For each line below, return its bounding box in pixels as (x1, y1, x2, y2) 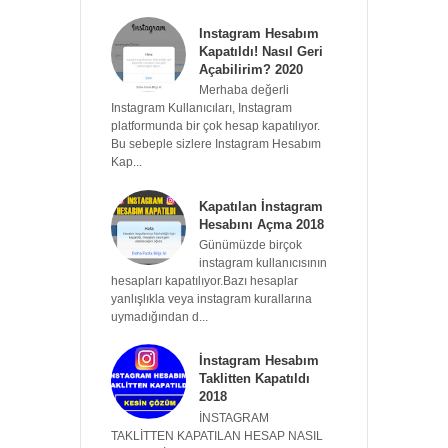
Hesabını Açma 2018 (199, 216, 324, 232)
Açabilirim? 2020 (199, 61, 303, 77)
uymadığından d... (111, 311, 208, 324)
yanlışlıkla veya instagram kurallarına (111, 293, 312, 306)
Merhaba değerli (199, 84, 289, 97)
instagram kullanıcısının (199, 257, 327, 270)
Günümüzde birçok (199, 239, 302, 252)
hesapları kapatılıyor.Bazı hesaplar (111, 275, 298, 288)
